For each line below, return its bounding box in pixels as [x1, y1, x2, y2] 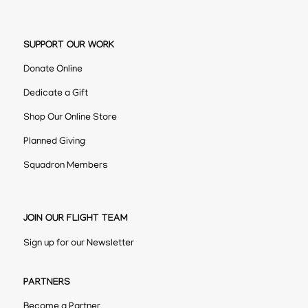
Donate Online [23, 65, 82, 76]
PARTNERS [23, 277, 70, 289]
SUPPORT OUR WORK [23, 40, 114, 52]
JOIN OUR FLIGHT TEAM [23, 213, 128, 225]
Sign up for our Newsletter [23, 238, 134, 249]
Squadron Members [23, 161, 108, 172]
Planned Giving [23, 137, 85, 148]
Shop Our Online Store [23, 113, 117, 124]
